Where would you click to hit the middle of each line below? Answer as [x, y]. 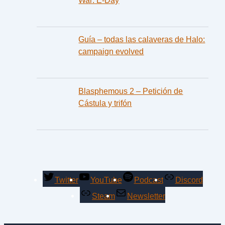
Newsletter [146, 196]
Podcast [148, 180]
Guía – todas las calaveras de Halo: [142, 39]
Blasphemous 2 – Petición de [131, 91]
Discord [189, 180]
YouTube [106, 180]
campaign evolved [111, 51]
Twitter [66, 180]
